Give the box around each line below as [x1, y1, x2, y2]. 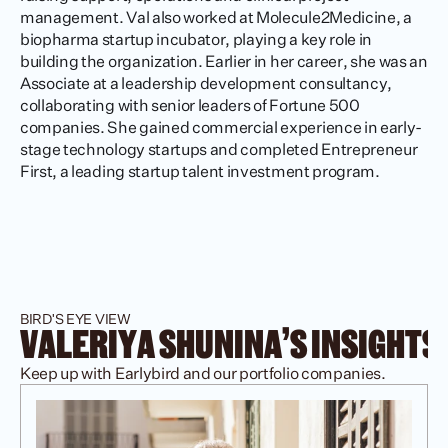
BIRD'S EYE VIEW [20, 310, 131, 327]
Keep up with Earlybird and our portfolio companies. [20, 363, 386, 383]
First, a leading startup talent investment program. [20, 161, 380, 181]
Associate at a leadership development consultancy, [20, 73, 392, 93]
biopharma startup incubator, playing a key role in [20, 29, 372, 49]
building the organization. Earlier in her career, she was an [20, 51, 428, 71]
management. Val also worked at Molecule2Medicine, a [20, 7, 412, 27]
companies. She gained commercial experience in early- [20, 117, 423, 137]
